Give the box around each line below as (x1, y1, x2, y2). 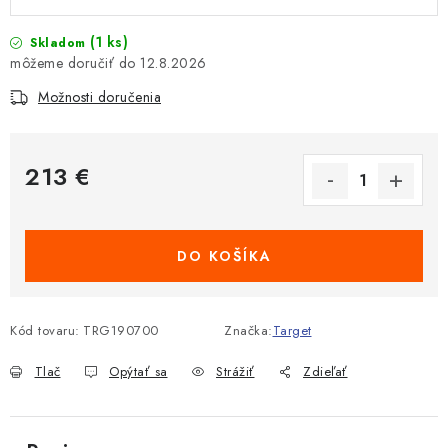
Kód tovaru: (10, 321, 80, 340)
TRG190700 (83, 321, 159, 340)
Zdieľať (303, 362, 348, 381)
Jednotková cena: (24, 190, 130, 210)
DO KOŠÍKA (176, 246, 272, 266)
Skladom (25, 34, 90, 52)
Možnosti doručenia (38, 87, 161, 107)
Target (272, 321, 312, 340)
